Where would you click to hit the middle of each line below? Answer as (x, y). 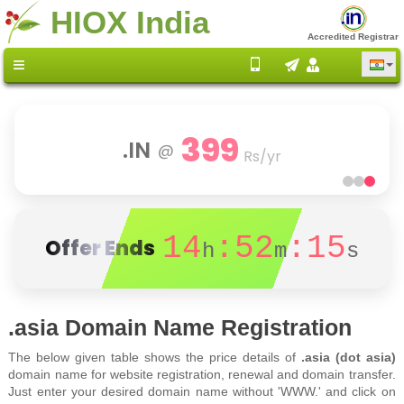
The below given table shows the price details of (155, 357)
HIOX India (130, 22)
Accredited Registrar (353, 37)
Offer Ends (100, 248)
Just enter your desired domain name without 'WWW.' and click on (202, 391)
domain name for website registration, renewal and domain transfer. (202, 374)
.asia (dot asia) (348, 357)
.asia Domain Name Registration (180, 328)
